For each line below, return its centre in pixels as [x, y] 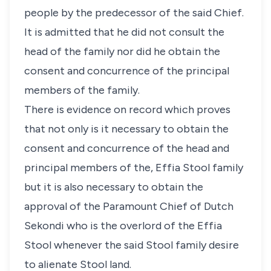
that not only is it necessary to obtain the [126, 129]
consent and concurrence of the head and [127, 148]
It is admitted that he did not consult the [124, 32]
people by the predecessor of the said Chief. [134, 13]
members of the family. [82, 90]
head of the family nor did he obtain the [122, 51]
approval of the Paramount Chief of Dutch [129, 206]
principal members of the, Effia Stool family [134, 168]
